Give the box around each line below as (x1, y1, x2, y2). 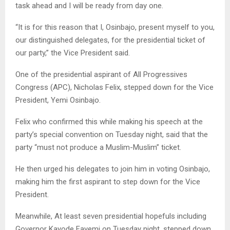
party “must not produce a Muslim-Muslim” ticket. (15, 142, 181, 152)
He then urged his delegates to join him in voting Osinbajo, (15, 164, 210, 174)
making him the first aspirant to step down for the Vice (15, 177, 200, 186)
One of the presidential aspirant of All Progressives (15, 69, 187, 79)
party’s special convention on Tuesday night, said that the (15, 129, 208, 139)
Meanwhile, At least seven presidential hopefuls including (15, 211, 206, 221)
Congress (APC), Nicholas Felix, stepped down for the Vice (15, 82, 214, 92)
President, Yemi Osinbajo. (15, 95, 101, 105)
